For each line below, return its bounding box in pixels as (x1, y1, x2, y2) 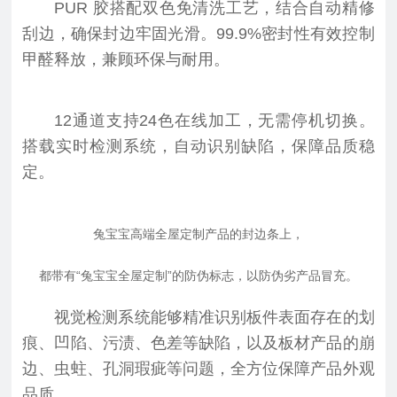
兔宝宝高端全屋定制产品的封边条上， (92, 226, 304, 241)
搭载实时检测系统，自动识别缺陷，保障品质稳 (22, 136, 375, 155)
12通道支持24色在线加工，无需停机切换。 (54, 111, 375, 129)
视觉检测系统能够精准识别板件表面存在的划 (54, 308, 375, 327)
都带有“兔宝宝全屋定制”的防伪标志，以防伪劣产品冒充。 (38, 269, 358, 284)
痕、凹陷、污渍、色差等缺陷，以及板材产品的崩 (22, 334, 375, 353)
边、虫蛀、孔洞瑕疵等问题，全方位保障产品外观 (22, 360, 375, 378)
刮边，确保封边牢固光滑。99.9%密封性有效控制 (22, 24, 375, 43)
